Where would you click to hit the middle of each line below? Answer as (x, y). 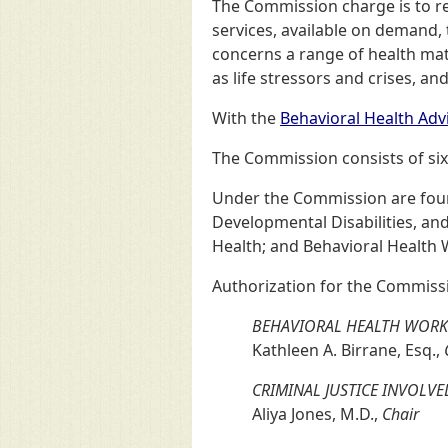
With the (246, 118)
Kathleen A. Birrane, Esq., (348, 350)
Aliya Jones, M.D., (317, 414)
